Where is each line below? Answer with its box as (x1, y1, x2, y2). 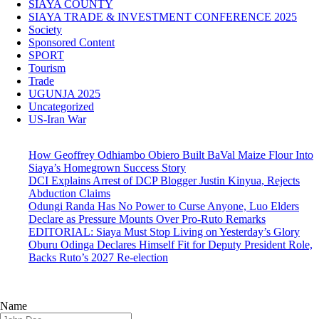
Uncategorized (28, 100, 94, 113)
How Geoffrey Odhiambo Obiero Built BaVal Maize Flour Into (28, 149, 313, 162)
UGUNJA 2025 (28, 88, 100, 100)
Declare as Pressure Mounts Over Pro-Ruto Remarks (28, 213, 266, 226)
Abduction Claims (28, 187, 110, 200)
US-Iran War (28, 113, 86, 126)
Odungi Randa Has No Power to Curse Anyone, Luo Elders (28, 200, 299, 213)
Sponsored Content (28, 36, 115, 49)
